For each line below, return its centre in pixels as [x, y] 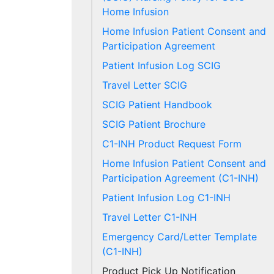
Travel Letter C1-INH [150, 217]
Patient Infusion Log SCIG [161, 65]
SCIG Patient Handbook [157, 105]
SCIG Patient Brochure [154, 124]
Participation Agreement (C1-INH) [180, 178]
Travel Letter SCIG [145, 85]
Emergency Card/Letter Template [180, 237]
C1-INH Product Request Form [172, 144]
